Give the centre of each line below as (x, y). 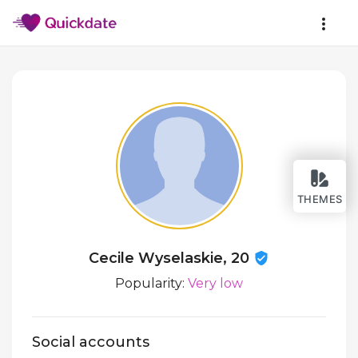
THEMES (320, 199)
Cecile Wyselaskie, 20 (171, 258)
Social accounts (91, 342)
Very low (215, 283)
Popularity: (151, 283)
